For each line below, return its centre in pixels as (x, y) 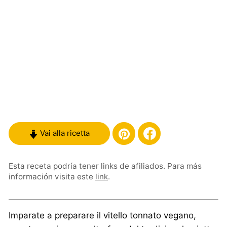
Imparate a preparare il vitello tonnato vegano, (102, 215)
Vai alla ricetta (64, 133)
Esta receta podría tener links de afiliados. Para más (105, 166)
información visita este (52, 176)
